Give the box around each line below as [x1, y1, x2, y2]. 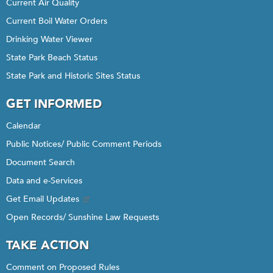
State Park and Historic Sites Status [6, 70, 140, 82]
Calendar [6, 120, 41, 132]
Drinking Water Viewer [6, 34, 93, 45]
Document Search [6, 157, 75, 168]
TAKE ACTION [6, 237, 89, 253]
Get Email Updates [6, 193, 79, 205]
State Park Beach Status [6, 52, 97, 63]
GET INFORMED [6, 96, 102, 112]
